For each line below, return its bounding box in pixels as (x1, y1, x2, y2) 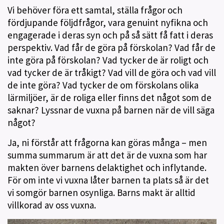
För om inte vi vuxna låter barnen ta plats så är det (7, 174, 209, 186)
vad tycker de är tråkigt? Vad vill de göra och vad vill (7, 66, 216, 78)
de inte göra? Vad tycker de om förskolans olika (7, 79, 198, 91)
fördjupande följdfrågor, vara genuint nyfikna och (7, 16, 208, 28)
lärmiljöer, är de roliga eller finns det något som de (7, 91, 211, 103)
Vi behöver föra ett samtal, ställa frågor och (7, 4, 182, 16)
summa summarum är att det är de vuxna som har (7, 149, 207, 161)
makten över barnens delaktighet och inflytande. (7, 161, 206, 173)
